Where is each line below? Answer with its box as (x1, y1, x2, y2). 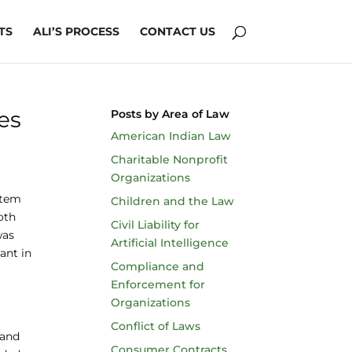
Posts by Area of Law (110, 107, 229, 121)
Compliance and (110, 259, 204, 273)
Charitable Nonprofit (110, 152, 228, 167)
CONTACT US (139, 24, 215, 38)
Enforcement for (110, 277, 205, 291)
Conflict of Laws (110, 319, 200, 333)
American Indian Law (110, 129, 231, 143)
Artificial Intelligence (110, 236, 229, 250)
